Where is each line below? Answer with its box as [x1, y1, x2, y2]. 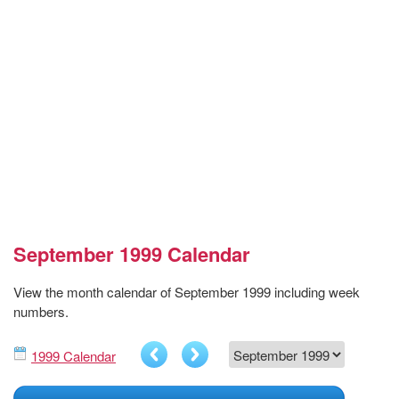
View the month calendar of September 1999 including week [13, 282, 360, 302]
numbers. [13, 302, 69, 322]
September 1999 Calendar [13, 240, 250, 269]
